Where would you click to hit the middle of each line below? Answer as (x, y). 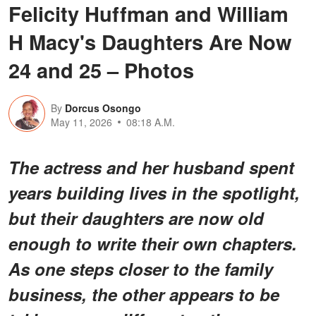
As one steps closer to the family (141, 268)
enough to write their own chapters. (153, 243)
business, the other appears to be (144, 294)
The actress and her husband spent (151, 167)
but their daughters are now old (136, 218)
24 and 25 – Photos (101, 69)
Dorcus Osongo (103, 108)
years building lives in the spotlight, (154, 192)
